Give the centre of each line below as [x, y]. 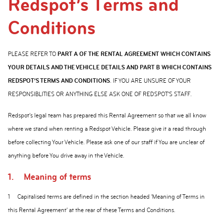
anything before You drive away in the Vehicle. [66, 156]
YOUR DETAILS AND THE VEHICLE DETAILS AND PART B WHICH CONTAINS [110, 67]
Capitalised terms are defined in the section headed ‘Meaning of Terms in [111, 197]
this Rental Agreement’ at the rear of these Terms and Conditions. [92, 210]
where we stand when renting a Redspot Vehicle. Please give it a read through [107, 129]
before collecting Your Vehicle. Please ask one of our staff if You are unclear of [106, 142]
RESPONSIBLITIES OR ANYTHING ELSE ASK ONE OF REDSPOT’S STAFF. [100, 94]
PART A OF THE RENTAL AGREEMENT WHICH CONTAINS [134, 54]
